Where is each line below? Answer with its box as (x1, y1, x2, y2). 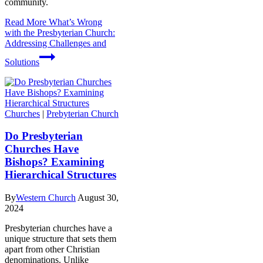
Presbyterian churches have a (5, 223, 112, 234)
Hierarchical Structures (5, 168, 116, 181)
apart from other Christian (5, 244, 100, 255)
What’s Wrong (46, 16, 102, 27)
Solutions (5, 56, 39, 67)
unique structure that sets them (5, 234, 116, 244)
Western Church (16, 193, 76, 203)
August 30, (77, 193, 119, 203)
